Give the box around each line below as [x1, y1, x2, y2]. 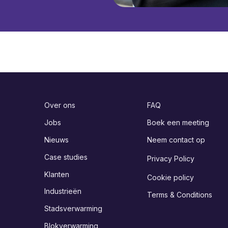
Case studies [44, 152, 88, 161]
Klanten [44, 169, 70, 179]
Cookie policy [147, 173, 194, 182]
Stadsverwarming [44, 204, 103, 213]
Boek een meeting [147, 118, 209, 127]
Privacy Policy [147, 154, 194, 163]
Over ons [44, 101, 76, 110]
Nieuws [44, 135, 69, 144]
